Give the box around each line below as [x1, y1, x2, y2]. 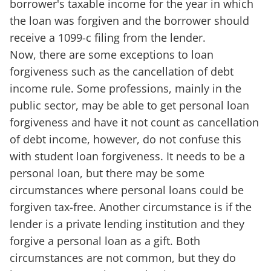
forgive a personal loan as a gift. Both [10, 233, 200, 248]
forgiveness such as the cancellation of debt [10, 64, 233, 79]
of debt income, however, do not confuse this [10, 131, 241, 146]
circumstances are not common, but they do [10, 250, 236, 265]
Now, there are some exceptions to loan [10, 47, 214, 62]
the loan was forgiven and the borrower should [10, 13, 249, 28]
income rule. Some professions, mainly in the [10, 80, 241, 96]
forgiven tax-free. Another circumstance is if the [10, 199, 252, 214]
